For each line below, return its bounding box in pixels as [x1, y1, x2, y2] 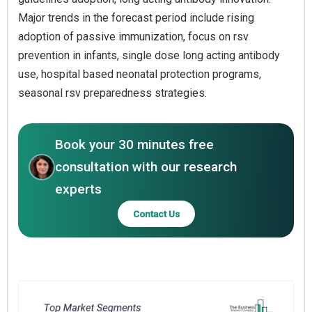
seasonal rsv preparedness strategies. [18, 86, 207, 100]
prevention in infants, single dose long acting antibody [18, 48, 280, 62]
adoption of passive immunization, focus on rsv [18, 29, 249, 43]
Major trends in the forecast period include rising [18, 10, 254, 24]
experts [55, 180, 102, 197]
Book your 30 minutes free [55, 136, 214, 153]
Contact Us [132, 208, 180, 219]
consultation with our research [55, 158, 237, 175]
